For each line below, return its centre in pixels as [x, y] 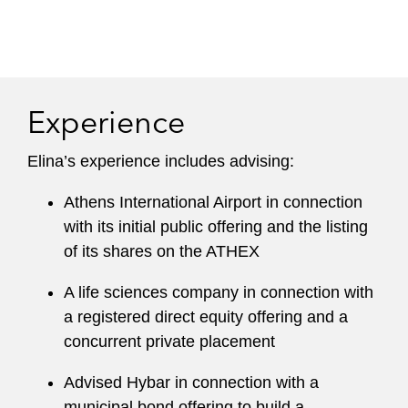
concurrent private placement [169, 342]
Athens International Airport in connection [213, 202]
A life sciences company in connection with [219, 292]
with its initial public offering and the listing [216, 227]
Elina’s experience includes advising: [161, 161]
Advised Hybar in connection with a [191, 382]
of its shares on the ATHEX [162, 251]
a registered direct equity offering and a [206, 317]
